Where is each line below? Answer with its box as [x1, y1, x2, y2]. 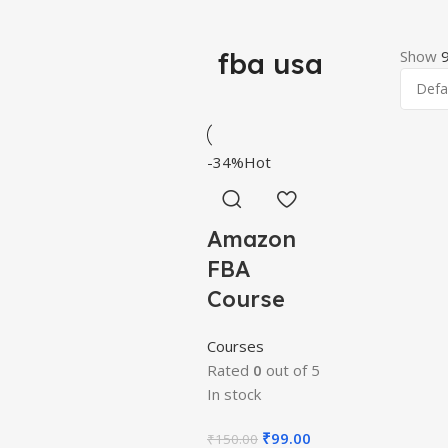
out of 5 [262, 360, 320, 380]
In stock [207, 384, 261, 404]
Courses [207, 336, 264, 356]
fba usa [217, 46, 323, 81]
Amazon [207, 225, 296, 253]
